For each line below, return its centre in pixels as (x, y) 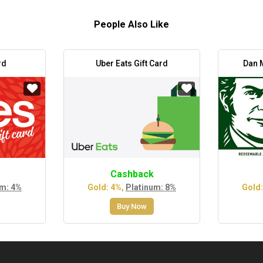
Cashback (132, 174)
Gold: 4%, (106, 188)
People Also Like (131, 24)
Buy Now (132, 207)
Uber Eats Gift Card (132, 63)
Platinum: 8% (151, 188)
